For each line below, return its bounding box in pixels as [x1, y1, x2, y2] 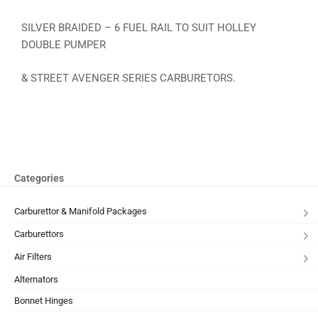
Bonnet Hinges [14, 295, 73, 307]
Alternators [14, 274, 58, 285]
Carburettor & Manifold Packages [14, 206, 147, 217]
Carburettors [14, 229, 64, 240]
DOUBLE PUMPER [21, 38, 106, 52]
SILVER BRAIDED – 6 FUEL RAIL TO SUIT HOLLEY [21, 21, 256, 35]
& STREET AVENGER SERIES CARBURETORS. [21, 71, 236, 84]
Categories [14, 172, 64, 185]
